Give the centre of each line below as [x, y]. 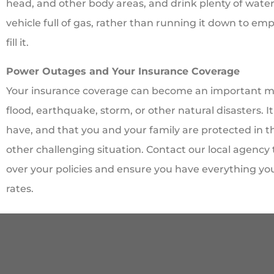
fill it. [17, 43]
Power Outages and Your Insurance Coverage [123, 71]
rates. [20, 188]
